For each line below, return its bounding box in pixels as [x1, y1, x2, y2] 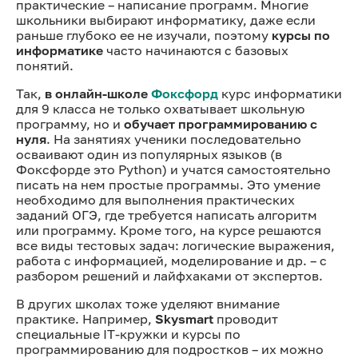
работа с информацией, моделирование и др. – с [16, 252, 327, 268]
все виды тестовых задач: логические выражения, [16, 237, 335, 253]
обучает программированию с [124, 115, 317, 132]
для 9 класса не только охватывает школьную [16, 100, 304, 117]
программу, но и [16, 115, 124, 132]
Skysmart [155, 310, 213, 327]
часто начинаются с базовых [103, 42, 288, 58]
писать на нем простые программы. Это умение [16, 176, 320, 193]
